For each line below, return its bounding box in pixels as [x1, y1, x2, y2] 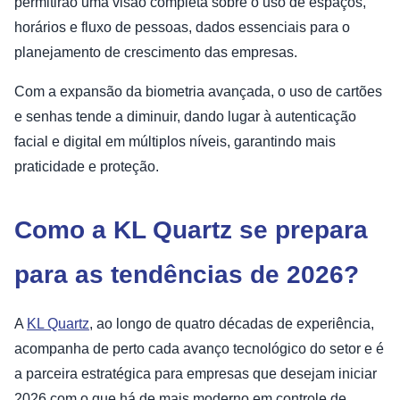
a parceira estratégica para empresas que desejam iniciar [14, 366, 377, 382]
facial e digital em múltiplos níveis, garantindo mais [14, 134, 336, 150]
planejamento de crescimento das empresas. [14, 45, 297, 61]
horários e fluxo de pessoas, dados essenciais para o [14, 20, 350, 36]
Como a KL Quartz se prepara [14, 216, 368, 245]
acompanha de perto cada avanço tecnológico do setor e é [14, 341, 384, 357]
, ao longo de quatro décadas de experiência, [89, 316, 374, 332]
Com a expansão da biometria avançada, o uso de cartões [14, 84, 382, 100]
